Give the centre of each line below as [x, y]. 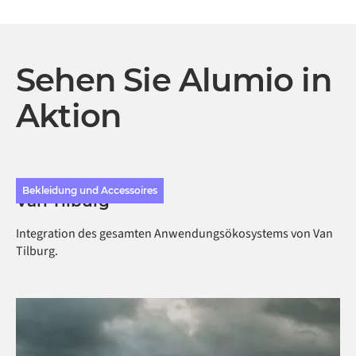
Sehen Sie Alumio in [174, 80]
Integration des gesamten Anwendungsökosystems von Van [174, 234]
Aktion [69, 116]
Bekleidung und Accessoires [90, 191]
